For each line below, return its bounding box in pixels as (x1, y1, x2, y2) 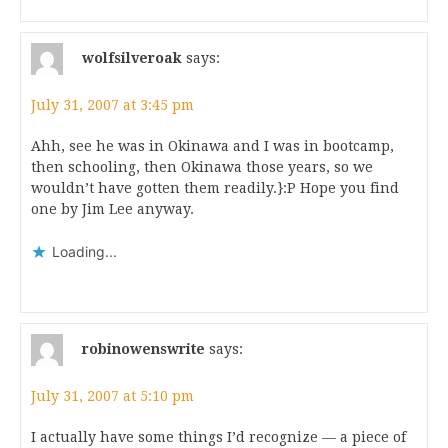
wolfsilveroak (82, 49, 182, 66)
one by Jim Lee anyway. (31, 201, 194, 217)
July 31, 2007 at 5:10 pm (31, 388, 194, 404)
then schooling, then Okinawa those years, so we (31, 159, 373, 175)
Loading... (52, 243, 117, 260)
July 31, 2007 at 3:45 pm (31, 97, 194, 113)
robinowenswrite (82, 340, 205, 357)
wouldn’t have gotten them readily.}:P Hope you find (31, 180, 399, 196)
